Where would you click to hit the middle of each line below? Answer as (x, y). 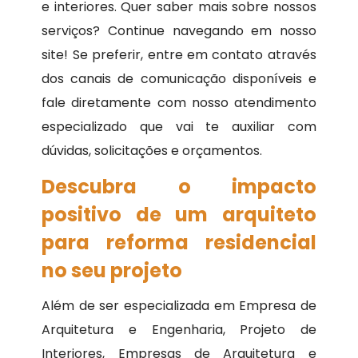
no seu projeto (112, 271)
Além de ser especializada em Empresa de (179, 306)
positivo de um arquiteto (179, 215)
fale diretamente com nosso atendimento (179, 103)
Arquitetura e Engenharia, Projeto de (179, 330)
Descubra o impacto (179, 187)
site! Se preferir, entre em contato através (179, 55)
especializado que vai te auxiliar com (179, 127)
